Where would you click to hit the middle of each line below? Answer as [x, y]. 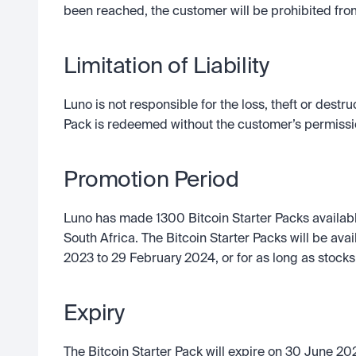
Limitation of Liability [166, 67]
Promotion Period [151, 180]
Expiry [94, 314]
